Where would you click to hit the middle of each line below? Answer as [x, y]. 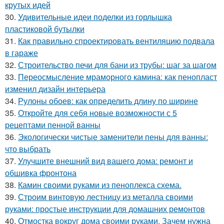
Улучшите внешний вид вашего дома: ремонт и [105, 161]
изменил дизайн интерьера [55, 89]
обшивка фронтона [41, 173]
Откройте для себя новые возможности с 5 [97, 113]
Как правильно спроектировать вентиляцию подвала [116, 41]
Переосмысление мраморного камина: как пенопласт [117, 77]
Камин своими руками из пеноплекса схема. [100, 185]
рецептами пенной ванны [53, 125]
